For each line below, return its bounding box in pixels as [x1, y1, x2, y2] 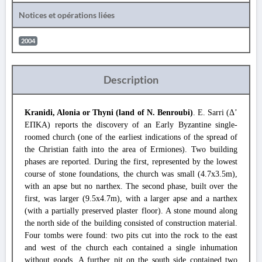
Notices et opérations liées [19, 10, 115, 20]
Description [104, 73, 158, 86]
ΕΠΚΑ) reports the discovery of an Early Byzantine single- [25, 120, 237, 129]
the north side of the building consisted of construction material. [25, 219, 237, 227]
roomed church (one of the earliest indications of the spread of [25, 133, 237, 142]
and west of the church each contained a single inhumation [25, 243, 237, 252]
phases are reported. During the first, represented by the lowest [25, 157, 237, 166]
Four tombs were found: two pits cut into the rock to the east [25, 231, 237, 240]
